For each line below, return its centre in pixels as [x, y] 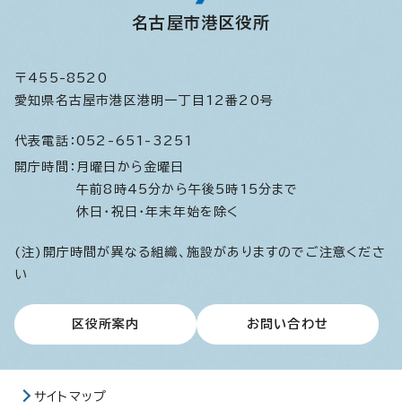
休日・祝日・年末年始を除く [158, 212]
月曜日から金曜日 [135, 167]
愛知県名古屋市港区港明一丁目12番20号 [144, 101]
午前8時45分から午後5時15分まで [188, 190]
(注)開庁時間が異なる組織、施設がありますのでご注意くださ [200, 253]
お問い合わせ [288, 324]
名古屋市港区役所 [201, 23]
